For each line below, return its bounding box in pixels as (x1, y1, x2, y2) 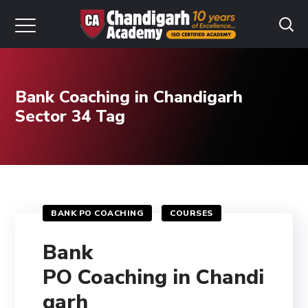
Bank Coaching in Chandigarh (15, 86, 243, 108)
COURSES (170, 208, 213, 219)
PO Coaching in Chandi (43, 263, 265, 291)
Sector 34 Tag (15, 105, 126, 127)
